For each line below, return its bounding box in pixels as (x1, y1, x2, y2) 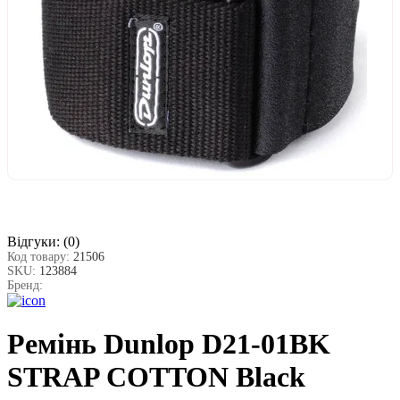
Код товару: (7, 249, 73, 263)
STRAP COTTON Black (7, 361, 305, 394)
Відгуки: (7, 233, 60, 249)
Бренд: (7, 278, 43, 292)
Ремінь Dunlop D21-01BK (7, 328, 330, 361)
